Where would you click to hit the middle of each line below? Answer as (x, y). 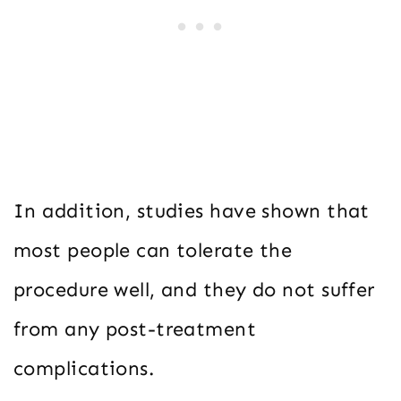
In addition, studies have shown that (192, 211)
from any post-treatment (135, 329)
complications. (84, 369)
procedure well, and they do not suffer (194, 290)
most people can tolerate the (153, 251)
